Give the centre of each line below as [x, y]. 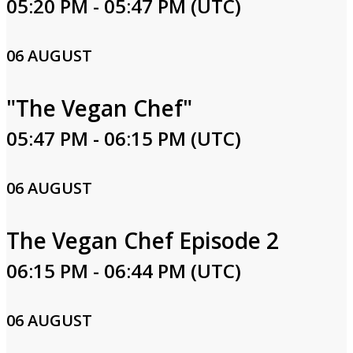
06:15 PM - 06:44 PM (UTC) [124, 271]
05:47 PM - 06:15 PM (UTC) [124, 138]
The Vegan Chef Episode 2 [143, 240]
